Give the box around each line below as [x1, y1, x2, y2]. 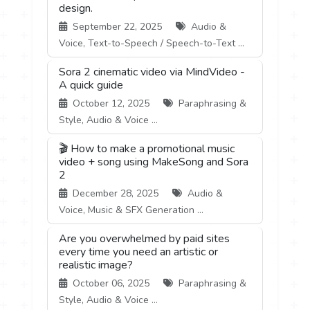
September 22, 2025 [70, 19, 165, 33]
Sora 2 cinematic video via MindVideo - [59, 64, 246, 80]
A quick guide [59, 77, 124, 93]
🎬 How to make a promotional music [59, 140, 235, 156]
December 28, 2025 [70, 186, 162, 200]
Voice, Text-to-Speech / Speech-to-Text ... [59, 36, 245, 50]
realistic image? [59, 257, 134, 273]
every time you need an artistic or [59, 244, 219, 259]
